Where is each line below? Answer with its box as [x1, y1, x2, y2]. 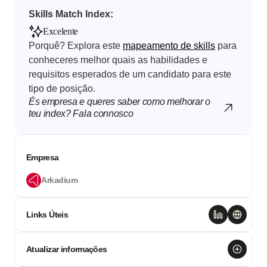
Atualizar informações [26, 244, 107, 254]
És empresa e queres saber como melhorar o [29, 97, 210, 107]
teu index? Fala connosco [29, 108, 133, 119]
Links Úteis [26, 210, 68, 219]
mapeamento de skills [123, 41, 215, 51]
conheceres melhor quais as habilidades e [29, 55, 207, 65]
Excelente [43, 26, 79, 36]
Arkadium [41, 175, 77, 185]
